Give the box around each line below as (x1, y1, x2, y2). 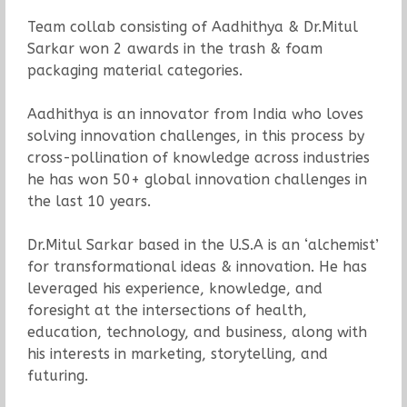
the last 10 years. (26, 193, 151, 211)
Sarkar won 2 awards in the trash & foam (26, 40, 323, 58)
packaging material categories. (26, 62, 243, 80)
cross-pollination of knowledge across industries (26, 149, 370, 167)
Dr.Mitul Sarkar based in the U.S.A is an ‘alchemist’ (26, 236, 379, 254)
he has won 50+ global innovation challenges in (26, 171, 367, 189)
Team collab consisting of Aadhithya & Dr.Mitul (26, 18, 358, 36)
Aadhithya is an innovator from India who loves (26, 105, 363, 124)
